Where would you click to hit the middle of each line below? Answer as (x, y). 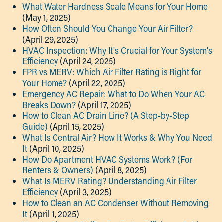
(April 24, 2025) (88, 61)
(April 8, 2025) (121, 170)
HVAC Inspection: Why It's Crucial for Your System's (117, 50)
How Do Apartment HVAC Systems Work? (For (107, 159)
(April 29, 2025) (50, 39)
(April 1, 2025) (54, 214)
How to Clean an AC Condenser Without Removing (115, 203)
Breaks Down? (49, 105)
